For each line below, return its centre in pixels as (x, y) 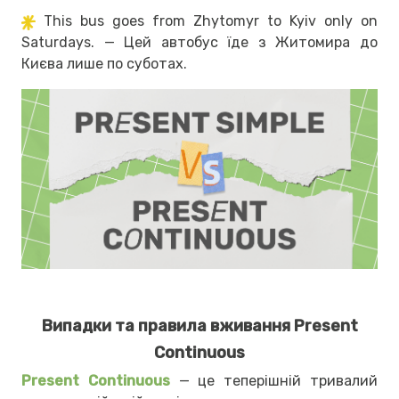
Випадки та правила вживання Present (199, 326)
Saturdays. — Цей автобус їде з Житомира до (199, 43)
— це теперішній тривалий (274, 380)
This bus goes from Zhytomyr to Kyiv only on (211, 21)
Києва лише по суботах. (104, 64)
